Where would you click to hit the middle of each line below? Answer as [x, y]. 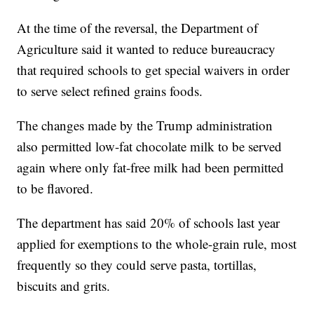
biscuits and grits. [64, 286]
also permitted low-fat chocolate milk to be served [150, 146]
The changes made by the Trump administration [145, 125]
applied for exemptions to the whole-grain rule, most [157, 244]
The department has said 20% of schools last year [149, 223]
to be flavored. [55, 189]
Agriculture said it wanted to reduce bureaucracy [146, 49]
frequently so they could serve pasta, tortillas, [137, 265]
